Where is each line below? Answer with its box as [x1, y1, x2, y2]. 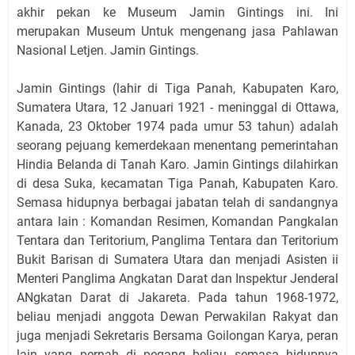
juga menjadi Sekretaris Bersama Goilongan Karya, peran [17, 327, 338, 343]
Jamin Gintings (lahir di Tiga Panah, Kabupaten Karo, [17, 80, 338, 96]
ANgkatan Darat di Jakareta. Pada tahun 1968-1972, [17, 289, 338, 305]
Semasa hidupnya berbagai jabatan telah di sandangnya [17, 194, 338, 210]
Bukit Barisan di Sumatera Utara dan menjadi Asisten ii [17, 251, 338, 267]
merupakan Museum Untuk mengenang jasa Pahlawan [17, 23, 338, 39]
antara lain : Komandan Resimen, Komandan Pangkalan [17, 213, 338, 229]
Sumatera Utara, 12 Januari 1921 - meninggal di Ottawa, [17, 99, 338, 115]
